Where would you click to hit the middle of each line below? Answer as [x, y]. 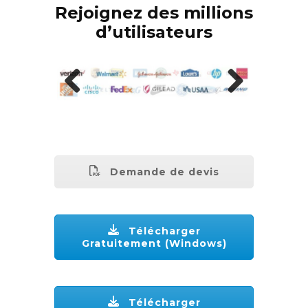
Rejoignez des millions [154, 12]
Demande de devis [163, 167]
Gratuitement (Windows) [154, 239]
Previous [83, 102]
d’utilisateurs [154, 32]
